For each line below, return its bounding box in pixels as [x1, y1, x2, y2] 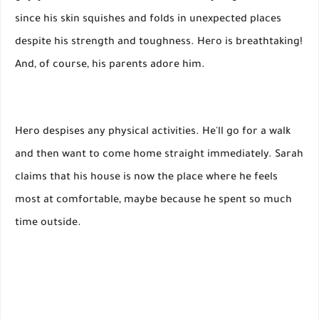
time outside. [15, 218, 81, 230]
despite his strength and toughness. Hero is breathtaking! [15, 37, 303, 49]
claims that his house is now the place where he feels [15, 172, 278, 184]
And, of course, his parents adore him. [15, 60, 205, 72]
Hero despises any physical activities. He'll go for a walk [15, 127, 291, 139]
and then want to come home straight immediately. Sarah [15, 150, 303, 162]
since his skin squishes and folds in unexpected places [15, 14, 281, 26]
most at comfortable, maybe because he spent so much [15, 195, 292, 207]
